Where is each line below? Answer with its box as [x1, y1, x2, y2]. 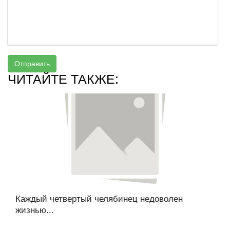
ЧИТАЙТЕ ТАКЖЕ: [8, 71, 119, 86]
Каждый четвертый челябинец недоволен [15, 194, 183, 204]
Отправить [14, 59, 50, 68]
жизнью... [15, 205, 54, 215]
